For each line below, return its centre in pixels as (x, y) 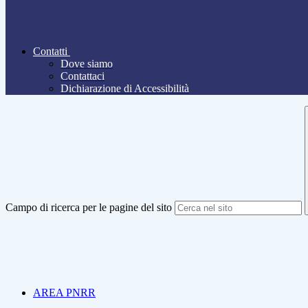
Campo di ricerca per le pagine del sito (89, 208)
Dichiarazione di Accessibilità (125, 89)
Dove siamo (87, 64)
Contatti (50, 52)
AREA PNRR (64, 293)
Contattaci (82, 76)
